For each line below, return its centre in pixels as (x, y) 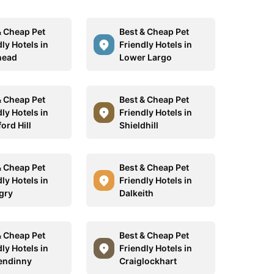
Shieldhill (139, 125)
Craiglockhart (148, 261)
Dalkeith (136, 193)
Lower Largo (145, 57)
